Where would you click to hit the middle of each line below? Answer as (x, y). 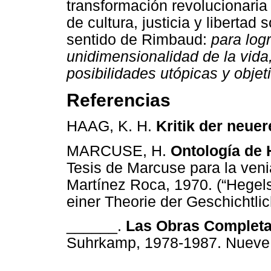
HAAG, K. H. (111, 126)
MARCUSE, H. (119, 151)
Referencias (119, 100)
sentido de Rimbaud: (139, 39)
